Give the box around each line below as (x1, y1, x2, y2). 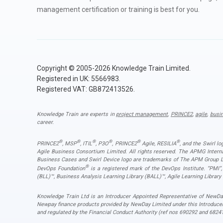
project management (116, 111, 168, 118)
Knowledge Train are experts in (36, 111, 116, 118)
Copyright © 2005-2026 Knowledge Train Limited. (36, 64, 191, 73)
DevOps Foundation (36, 165, 85, 172)
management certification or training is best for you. (36, 5, 200, 14)
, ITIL (80, 140, 93, 147)
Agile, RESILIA (140, 140, 176, 147)
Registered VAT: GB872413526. (36, 85, 135, 94)
